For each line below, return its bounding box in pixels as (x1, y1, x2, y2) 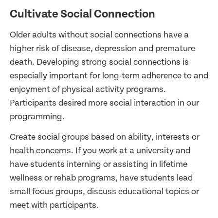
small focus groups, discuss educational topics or (10, 186, 199, 197)
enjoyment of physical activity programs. (10, 84, 166, 95)
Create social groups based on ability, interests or (10, 132, 200, 143)
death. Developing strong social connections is (10, 57, 189, 68)
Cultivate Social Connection (10, 7, 155, 21)
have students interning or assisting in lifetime (10, 159, 187, 170)
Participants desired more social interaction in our (10, 98, 199, 109)
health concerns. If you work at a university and (10, 145, 190, 156)
